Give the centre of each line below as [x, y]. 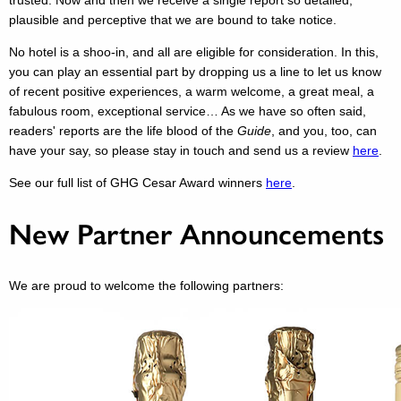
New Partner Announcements [196, 234]
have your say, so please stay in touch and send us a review [181, 151]
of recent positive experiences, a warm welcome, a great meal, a [192, 92]
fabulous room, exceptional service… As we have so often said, [188, 111]
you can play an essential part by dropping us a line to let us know [195, 72]
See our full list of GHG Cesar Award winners [137, 183]
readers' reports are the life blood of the [123, 131]
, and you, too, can [324, 131]
